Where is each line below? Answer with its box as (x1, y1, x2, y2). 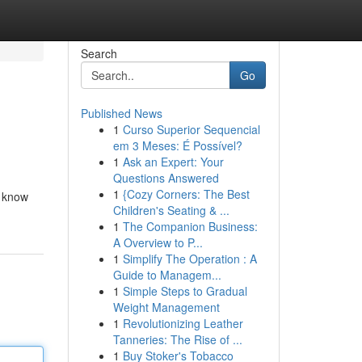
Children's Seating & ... (112, 202, 229, 218)
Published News (80, 105, 162, 121)
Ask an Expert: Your (122, 154, 224, 170)
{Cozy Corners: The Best (122, 186, 250, 202)
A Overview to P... (112, 234, 203, 250)
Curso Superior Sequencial (122, 121, 260, 137)
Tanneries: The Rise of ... (112, 331, 242, 347)
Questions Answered (112, 170, 219, 186)
